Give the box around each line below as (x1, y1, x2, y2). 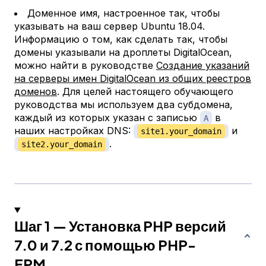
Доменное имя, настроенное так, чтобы (27, 7, 220, 20)
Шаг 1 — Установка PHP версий (14, 217, 226, 235)
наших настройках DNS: (14, 125, 134, 137)
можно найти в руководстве (14, 59, 156, 72)
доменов (14, 85, 57, 98)
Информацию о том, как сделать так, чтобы (14, 33, 227, 46)
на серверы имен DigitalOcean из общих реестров (14, 72, 251, 85)
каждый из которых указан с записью (14, 112, 200, 124)
